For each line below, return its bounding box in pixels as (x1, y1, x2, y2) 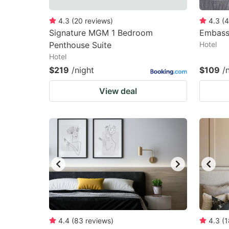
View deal (99, 86, 137, 96)
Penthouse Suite (49, 40, 111, 50)
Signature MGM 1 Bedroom (49, 28, 153, 38)
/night (72, 65, 94, 75)
